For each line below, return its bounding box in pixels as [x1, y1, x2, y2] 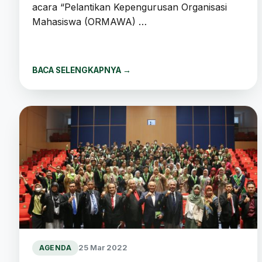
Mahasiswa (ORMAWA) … [32, 15, 147, 27]
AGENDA [39, 243, 72, 252]
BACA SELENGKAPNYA [32, 65, 123, 75]
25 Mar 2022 [78, 243, 128, 253]
